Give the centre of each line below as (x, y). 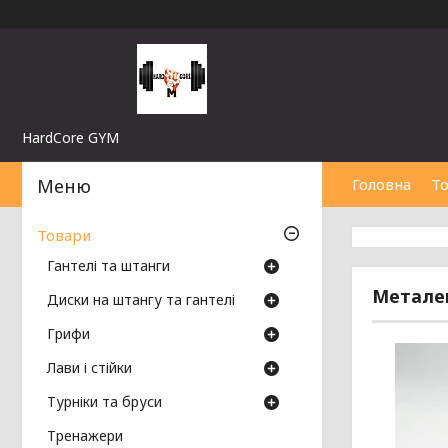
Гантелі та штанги (108, 266)
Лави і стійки (89, 368)
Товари (64, 235)
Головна (381, 184)
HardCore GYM (70, 137)
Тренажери (85, 436)
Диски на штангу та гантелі (141, 300)
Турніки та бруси (104, 402)
